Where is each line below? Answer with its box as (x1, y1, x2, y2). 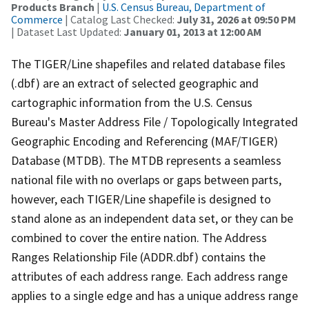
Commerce (11, 12, 63, 26)
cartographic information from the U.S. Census (11, 94, 252, 110)
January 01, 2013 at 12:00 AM (123, 24, 261, 39)
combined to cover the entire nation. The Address (11, 229, 267, 246)
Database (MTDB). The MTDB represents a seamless (11, 152, 281, 168)
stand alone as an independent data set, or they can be (11, 210, 293, 226)
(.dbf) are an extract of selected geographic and (11, 74, 259, 91)
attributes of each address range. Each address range (11, 268, 288, 284)
